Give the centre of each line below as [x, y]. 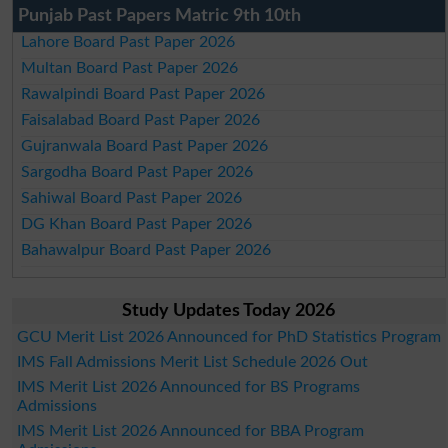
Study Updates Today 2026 [229, 311]
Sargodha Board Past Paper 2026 [137, 172]
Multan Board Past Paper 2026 [130, 68]
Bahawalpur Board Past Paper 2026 [146, 250]
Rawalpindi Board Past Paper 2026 [143, 94]
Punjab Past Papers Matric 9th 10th [159, 16]
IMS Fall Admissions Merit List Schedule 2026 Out [192, 362]
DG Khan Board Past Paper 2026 [137, 224]
